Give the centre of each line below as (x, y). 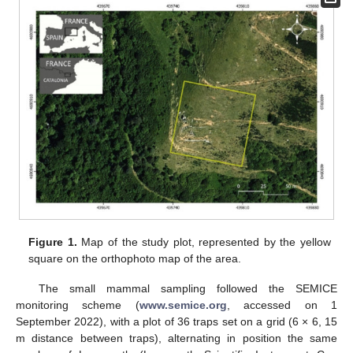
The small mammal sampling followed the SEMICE (188, 288)
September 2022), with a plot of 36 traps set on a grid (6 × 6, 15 (176, 321)
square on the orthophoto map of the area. (135, 258)
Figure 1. (53, 242)
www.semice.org (183, 305)
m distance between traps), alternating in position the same (176, 338)
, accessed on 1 (282, 305)
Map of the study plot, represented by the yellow (204, 242)
